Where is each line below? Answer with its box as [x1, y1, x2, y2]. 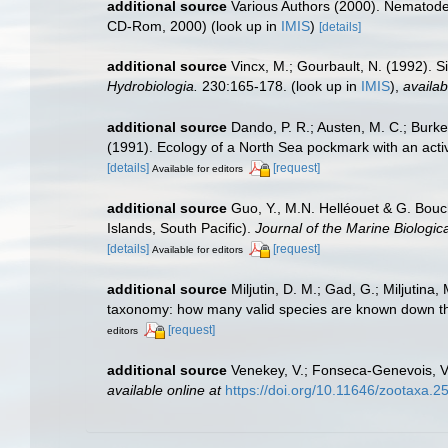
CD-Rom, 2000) [107, 18, 207, 35]
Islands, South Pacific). [107, 220, 255, 237]
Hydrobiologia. [107, 78, 198, 95]
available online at [107, 381, 221, 398]
